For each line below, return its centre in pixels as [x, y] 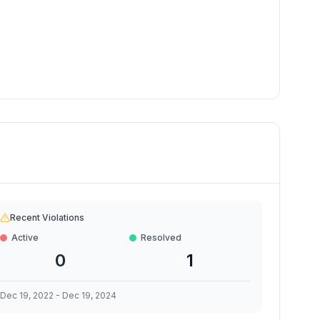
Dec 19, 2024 [89, 295]
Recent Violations [47, 217]
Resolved [161, 237]
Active [25, 237]
